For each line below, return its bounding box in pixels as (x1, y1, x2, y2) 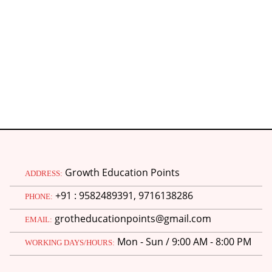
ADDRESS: (25, 169, 63, 178)
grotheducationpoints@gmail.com (55, 212, 211, 226)
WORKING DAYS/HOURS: (25, 238, 115, 248)
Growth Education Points (65, 166, 180, 180)
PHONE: (25, 192, 53, 202)
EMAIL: (25, 215, 52, 225)
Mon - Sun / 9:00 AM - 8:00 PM (117, 235, 251, 249)
